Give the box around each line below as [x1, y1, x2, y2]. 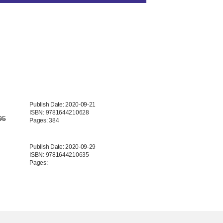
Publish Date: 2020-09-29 [29, 143, 96, 150]
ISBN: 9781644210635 [29, 151, 89, 158]
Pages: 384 [29, 116, 59, 124]
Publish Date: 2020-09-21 [29, 101, 96, 108]
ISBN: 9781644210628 [29, 109, 89, 116]
